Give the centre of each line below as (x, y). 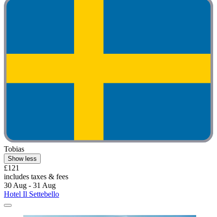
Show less (22, 158)
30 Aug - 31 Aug (30, 185)
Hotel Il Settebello (31, 194)
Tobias (14, 149)
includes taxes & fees (36, 176)
